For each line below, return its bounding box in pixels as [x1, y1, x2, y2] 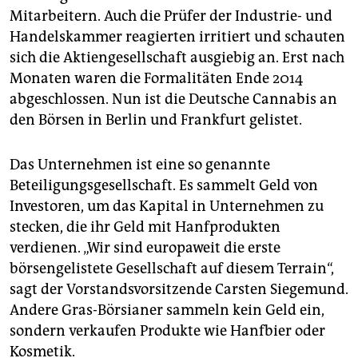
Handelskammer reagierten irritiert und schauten [10, 28, 345, 46]
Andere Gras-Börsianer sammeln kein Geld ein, [10, 301, 324, 320]
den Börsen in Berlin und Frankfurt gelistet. [10, 111, 302, 129]
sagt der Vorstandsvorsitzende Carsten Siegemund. [10, 280, 348, 299]
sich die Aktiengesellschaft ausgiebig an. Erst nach [10, 49, 344, 67]
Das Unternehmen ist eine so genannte [10, 156, 270, 174]
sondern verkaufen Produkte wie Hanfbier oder [10, 322, 325, 340]
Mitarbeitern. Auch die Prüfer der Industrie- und [10, 7, 332, 26]
